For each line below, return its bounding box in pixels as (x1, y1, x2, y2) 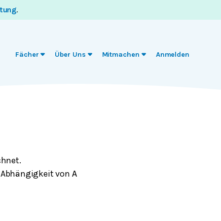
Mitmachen (102, 50, 140, 59)
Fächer (15, 50, 39, 59)
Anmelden (155, 50, 189, 59)
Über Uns (55, 50, 86, 59)
